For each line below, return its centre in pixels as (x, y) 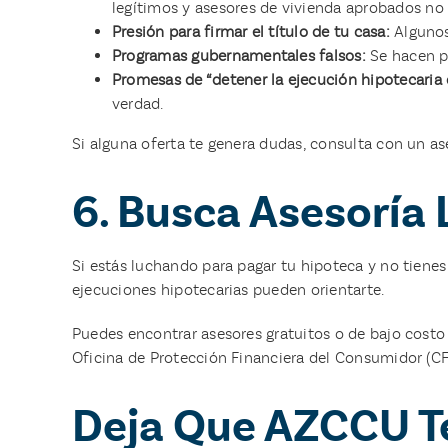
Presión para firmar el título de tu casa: (250, 31)
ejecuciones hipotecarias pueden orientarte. (228, 289)
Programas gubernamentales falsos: (238, 55)
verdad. (137, 103)
